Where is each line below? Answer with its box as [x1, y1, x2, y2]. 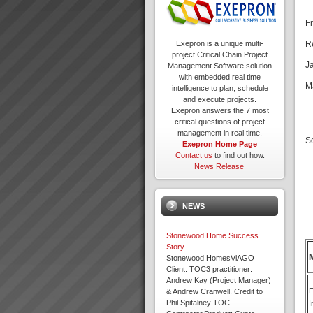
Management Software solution [168, 61, 272, 71]
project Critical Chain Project [172, 50, 268, 59]
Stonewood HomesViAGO [166, 254, 254, 263]
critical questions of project [175, 117, 265, 126]
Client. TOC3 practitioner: [166, 265, 252, 274]
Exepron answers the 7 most [170, 106, 269, 115]
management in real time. [177, 129, 263, 138]
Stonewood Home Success [166, 231, 259, 240]
